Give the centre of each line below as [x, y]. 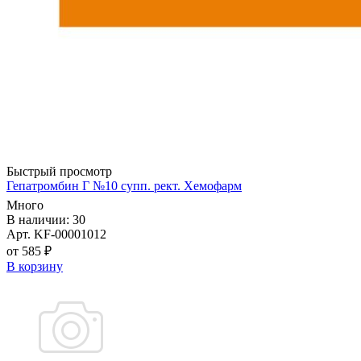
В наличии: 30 [46, 220]
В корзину [35, 267]
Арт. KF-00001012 [56, 234]
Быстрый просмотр [59, 172]
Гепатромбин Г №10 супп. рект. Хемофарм [124, 186]
